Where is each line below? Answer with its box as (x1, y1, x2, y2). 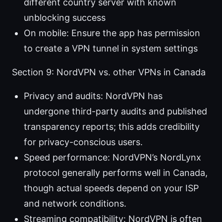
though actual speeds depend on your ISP (24, 183, 199, 194)
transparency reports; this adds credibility (24, 121, 200, 132)
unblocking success (24, 12, 106, 23)
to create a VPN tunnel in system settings (24, 43, 198, 54)
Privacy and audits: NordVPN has (24, 91, 163, 102)
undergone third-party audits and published (24, 106, 207, 117)
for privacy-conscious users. (24, 137, 143, 148)
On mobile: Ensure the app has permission (24, 28, 200, 39)
